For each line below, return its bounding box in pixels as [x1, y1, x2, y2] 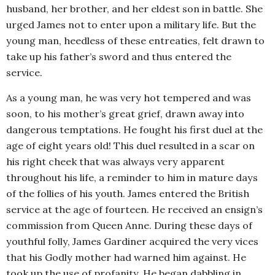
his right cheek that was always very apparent [6, 155, 225, 168]
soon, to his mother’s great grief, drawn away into [6, 107, 244, 120]
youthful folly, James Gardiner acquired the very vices [6, 235, 258, 248]
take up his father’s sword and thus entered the [6, 50, 231, 63]
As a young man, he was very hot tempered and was [6, 91, 251, 104]
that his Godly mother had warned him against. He [6, 251, 246, 264]
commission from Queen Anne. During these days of [6, 219, 252, 232]
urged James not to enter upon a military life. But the [6, 18, 256, 31]
